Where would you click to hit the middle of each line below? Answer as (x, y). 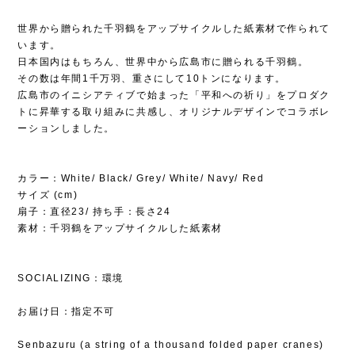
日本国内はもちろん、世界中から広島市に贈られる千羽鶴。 (163, 62)
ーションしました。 (66, 129)
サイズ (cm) (48, 195)
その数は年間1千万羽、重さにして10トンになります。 (152, 79)
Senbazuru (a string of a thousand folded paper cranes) (171, 345)
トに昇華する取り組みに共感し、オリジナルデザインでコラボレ (174, 112)
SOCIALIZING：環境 (71, 279)
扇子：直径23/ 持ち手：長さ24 (94, 212)
